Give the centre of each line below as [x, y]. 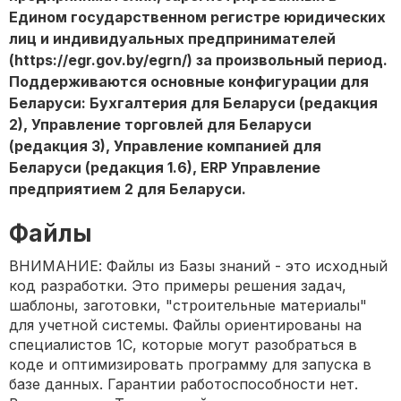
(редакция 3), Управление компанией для [165, 146]
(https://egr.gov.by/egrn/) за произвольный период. [198, 60]
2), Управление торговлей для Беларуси [160, 125]
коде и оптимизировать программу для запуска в [190, 365]
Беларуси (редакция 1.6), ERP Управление [165, 168]
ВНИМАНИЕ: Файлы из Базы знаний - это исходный [198, 266]
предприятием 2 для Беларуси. [128, 189]
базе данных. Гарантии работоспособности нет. [183, 384]
